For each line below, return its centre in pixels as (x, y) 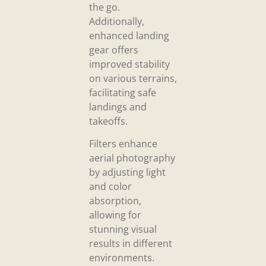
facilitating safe (123, 92)
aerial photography (132, 158)
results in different (131, 244)
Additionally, (117, 21)
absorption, (115, 201)
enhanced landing (129, 35)
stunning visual (123, 229)
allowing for (115, 215)
